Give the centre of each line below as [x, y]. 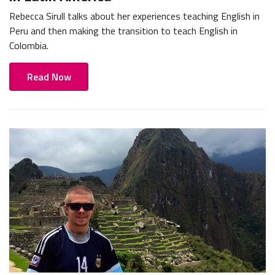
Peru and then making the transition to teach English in [123, 30]
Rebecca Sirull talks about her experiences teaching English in [134, 16]
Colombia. [29, 45]
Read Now [49, 76]
